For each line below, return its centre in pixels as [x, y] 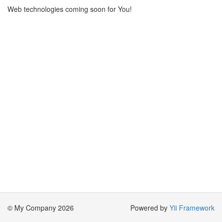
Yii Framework [192, 208]
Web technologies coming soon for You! [70, 9]
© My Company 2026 [41, 208]
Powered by [150, 208]
